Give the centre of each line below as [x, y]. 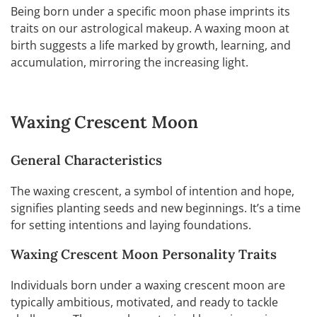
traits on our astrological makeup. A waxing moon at [150, 29]
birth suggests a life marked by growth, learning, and [151, 46]
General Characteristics [86, 160]
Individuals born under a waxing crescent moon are [148, 285]
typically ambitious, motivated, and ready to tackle [144, 302]
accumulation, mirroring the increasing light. [129, 63]
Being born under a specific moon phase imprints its [150, 12]
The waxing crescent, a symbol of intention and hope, [152, 191]
